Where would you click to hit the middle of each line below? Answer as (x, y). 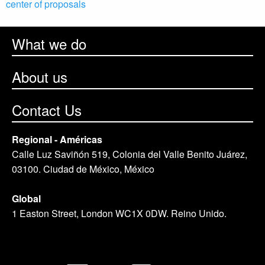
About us (40, 77)
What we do (49, 44)
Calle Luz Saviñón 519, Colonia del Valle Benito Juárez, (130, 154)
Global (26, 199)
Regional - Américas (57, 140)
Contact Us (47, 110)
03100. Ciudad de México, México (83, 169)
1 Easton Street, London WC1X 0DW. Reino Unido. (119, 214)
